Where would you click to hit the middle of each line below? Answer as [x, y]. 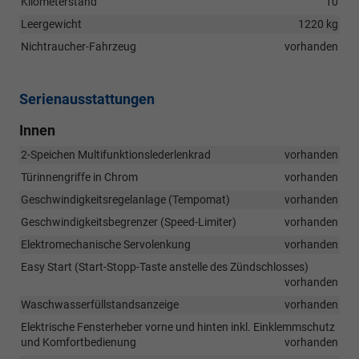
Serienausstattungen [87, 99]
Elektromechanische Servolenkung [106, 244]
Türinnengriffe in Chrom [79, 177]
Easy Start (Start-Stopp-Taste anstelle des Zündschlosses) [165, 266]
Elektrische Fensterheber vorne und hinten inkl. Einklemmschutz [178, 327]
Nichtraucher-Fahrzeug [79, 46]
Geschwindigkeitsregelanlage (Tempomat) [125, 199]
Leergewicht [51, 24]
